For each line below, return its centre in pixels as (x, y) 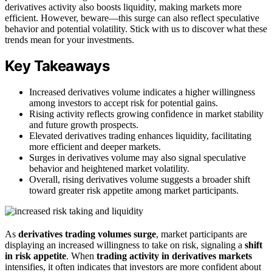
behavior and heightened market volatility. (109, 169)
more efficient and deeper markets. (95, 147)
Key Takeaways (57, 66)
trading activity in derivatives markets (174, 256)
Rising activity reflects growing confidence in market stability (146, 114)
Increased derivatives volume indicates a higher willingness (142, 92)
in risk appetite (36, 256)
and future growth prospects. (84, 125)
